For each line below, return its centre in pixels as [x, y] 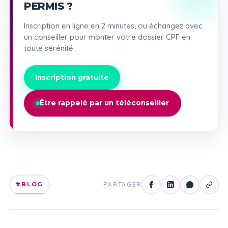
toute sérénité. [49, 48]
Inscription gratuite [72, 77]
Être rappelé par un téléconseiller [105, 103]
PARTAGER [122, 185]
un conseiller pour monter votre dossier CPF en [107, 37]
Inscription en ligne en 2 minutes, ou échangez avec [113, 25]
